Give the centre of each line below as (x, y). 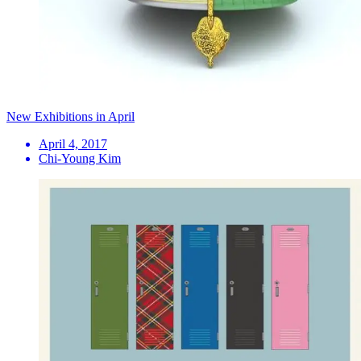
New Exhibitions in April (71, 116)
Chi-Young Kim (80, 158)
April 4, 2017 (73, 143)
